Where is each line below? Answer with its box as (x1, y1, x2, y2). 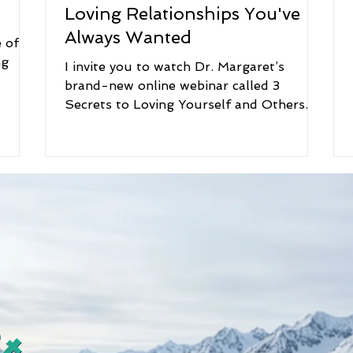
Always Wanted (65, 27, 191, 47)
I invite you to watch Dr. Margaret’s (65, 59, 284, 74)
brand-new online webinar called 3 (65, 78, 280, 93)
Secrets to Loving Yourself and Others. (65, 97, 308, 112)
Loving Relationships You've (65, 3, 300, 24)
